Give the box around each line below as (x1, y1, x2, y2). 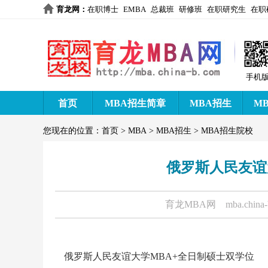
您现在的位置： (43, 126, 102, 135)
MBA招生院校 (201, 126, 253, 135)
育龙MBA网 (165, 199, 216, 209)
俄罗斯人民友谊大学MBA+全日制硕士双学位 (64, 251, 254, 261)
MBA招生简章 (105, 98, 166, 108)
